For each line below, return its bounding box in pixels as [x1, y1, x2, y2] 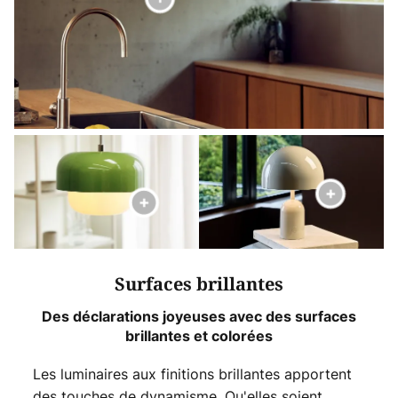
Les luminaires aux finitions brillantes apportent [32, 363, 352, 384]
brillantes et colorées [125, 326, 273, 345]
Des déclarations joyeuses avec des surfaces [42, 306, 356, 325]
